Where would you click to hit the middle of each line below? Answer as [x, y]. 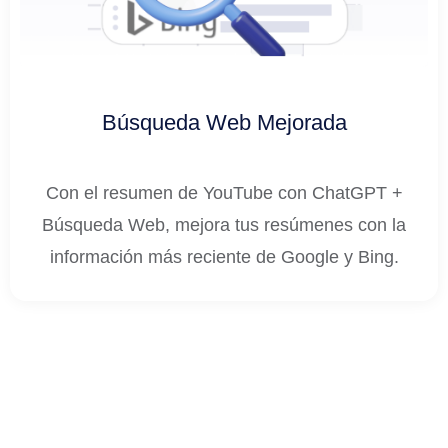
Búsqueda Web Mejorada [224, 123]
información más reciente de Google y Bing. [224, 257]
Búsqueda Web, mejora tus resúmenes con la [224, 225]
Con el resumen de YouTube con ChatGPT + [224, 193]
